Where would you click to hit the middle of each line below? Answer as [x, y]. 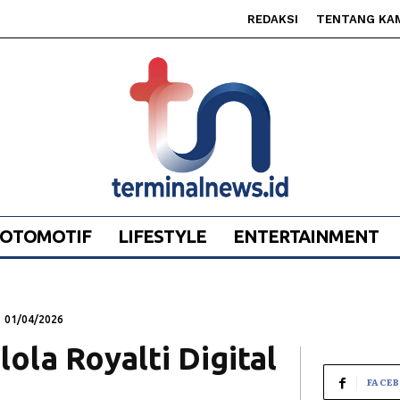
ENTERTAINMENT [305, 237]
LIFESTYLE [162, 237]
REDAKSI [273, 19]
